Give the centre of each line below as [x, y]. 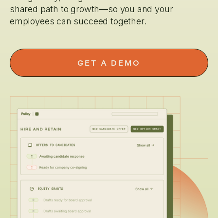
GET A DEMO [109, 63]
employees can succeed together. [78, 21]
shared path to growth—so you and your [91, 9]
